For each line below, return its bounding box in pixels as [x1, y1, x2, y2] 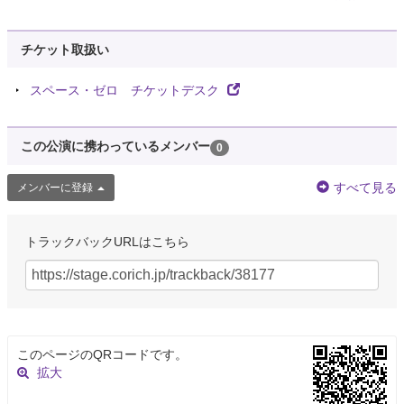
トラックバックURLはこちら [25, 234, 189, 249]
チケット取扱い [21, 42, 109, 58]
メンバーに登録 [17, 180, 93, 194]
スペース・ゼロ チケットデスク [30, 83, 223, 98]
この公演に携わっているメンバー [21, 139, 210, 154]
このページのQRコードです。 [17, 346, 188, 362]
